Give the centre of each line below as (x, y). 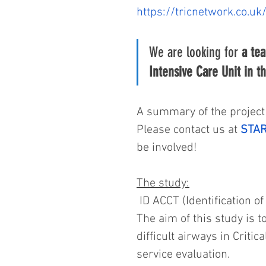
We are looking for (195, 52)
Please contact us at (189, 130)
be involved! (167, 148)
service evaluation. (183, 255)
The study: (163, 183)
